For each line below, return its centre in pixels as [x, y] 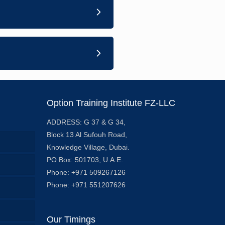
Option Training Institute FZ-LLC [111, 103]
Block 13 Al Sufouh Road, [87, 135]
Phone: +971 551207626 [86, 185]
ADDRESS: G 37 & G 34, [86, 122]
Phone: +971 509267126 [86, 172]
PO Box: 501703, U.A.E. [85, 160]
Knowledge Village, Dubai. [88, 147]
